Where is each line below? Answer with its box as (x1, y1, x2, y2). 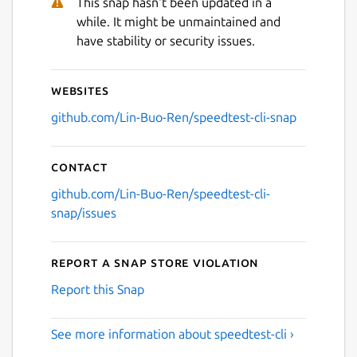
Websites (51, 82, 109, 97)
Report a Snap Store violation (51, 254, 260, 269)
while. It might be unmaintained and (76, 14, 280, 29)
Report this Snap (51, 281, 144, 296)
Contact (51, 159, 108, 174)
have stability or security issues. (76, 33, 255, 48)
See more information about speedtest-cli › (51, 326, 294, 341)
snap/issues (51, 205, 116, 220)
